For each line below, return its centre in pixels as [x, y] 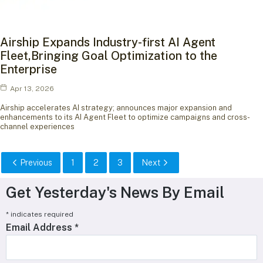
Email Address [40, 228]
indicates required [42, 215]
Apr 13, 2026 [32, 89]
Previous [36, 163]
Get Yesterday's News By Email [115, 193]
